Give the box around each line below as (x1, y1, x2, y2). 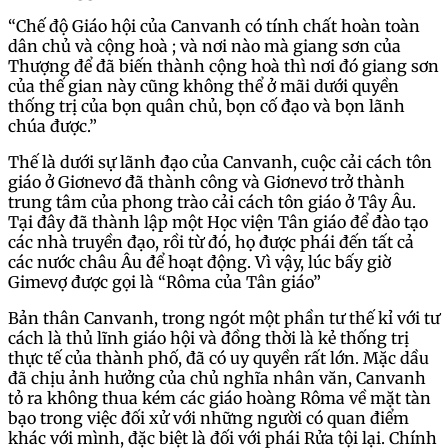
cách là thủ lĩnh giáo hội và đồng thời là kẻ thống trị (8, 327, 409, 348)
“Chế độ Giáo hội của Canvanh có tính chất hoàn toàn (8, 15, 420, 36)
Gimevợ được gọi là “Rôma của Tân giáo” (8, 271, 325, 292)
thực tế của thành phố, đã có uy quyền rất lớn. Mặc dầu (8, 347, 429, 368)
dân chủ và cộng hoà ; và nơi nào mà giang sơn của (8, 35, 401, 56)
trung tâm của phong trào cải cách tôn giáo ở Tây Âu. (8, 191, 416, 212)
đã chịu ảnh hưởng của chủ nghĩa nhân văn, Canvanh (8, 367, 426, 388)
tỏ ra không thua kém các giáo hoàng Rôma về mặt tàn (8, 387, 431, 408)
